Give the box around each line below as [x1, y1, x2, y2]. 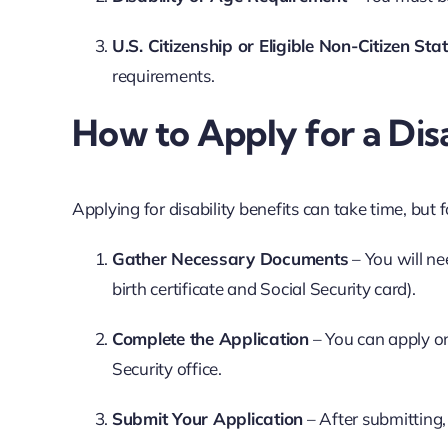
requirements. [111, 65, 215, 87]
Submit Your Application [111, 407, 304, 429]
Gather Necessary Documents [111, 247, 349, 269]
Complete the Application [111, 327, 309, 349]
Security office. [111, 357, 222, 379]
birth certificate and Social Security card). [111, 277, 416, 299]
